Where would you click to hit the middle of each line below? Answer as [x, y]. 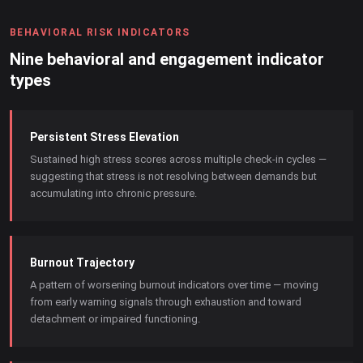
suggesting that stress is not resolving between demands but [173, 176]
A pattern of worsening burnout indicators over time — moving [174, 285]
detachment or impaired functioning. [115, 319]
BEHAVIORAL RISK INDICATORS [100, 32]
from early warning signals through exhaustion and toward [166, 302]
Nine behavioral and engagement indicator [167, 59]
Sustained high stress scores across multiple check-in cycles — [178, 159]
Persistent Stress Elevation [105, 137]
